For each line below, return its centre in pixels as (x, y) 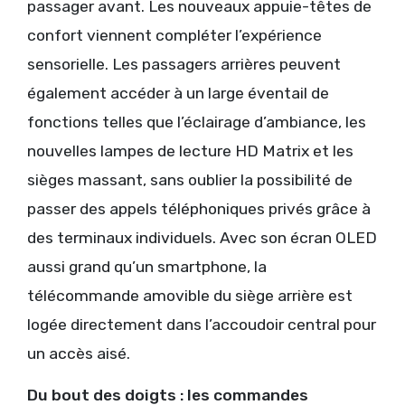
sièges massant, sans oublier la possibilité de (190, 180)
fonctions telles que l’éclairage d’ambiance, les (197, 122)
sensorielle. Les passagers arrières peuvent (184, 65)
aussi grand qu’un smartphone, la (147, 267)
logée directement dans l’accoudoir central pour (202, 325)
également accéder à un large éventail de (178, 94)
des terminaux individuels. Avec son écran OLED (202, 238)
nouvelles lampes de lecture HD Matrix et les (190, 151)
